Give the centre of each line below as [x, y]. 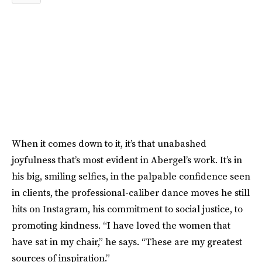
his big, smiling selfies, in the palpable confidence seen [131, 176]
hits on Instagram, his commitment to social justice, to [127, 209]
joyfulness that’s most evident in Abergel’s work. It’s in [127, 160]
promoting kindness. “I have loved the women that [121, 225]
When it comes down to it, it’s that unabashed [109, 144]
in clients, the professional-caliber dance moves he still [131, 193]
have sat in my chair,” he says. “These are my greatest [127, 242]
